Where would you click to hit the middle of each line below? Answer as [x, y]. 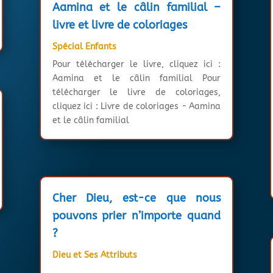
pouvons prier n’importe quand [136, 216]
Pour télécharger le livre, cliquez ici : [136, 64]
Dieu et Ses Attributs [94, 255]
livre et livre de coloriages [119, 25]
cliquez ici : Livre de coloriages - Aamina [136, 106]
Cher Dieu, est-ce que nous [136, 198]
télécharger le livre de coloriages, [136, 92]
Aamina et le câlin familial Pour [136, 78]
